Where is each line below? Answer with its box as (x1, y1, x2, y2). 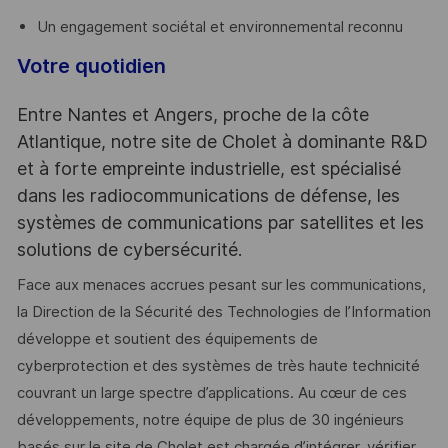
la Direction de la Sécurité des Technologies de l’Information (16, 303, 431, 322)
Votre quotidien (16, 53, 166, 78)
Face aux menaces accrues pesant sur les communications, (16, 276, 426, 295)
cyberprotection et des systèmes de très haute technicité (16, 357, 420, 376)
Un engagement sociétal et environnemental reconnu (36, 17, 403, 36)
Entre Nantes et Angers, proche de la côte (16, 103, 369, 125)
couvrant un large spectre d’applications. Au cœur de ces (16, 384, 407, 403)
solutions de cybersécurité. (16, 238, 242, 260)
